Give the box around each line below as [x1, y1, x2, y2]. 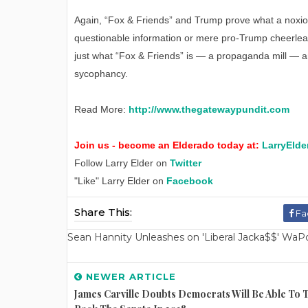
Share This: [74, 206, 132, 219]
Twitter [170, 157, 201, 169]
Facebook [166, 175, 213, 187]
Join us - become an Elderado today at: [74, 140, 262, 151]
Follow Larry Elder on [74, 157, 170, 169]
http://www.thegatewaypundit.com [129, 104, 289, 115]
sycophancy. [74, 68, 128, 80]
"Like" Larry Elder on [74, 175, 166, 187]
